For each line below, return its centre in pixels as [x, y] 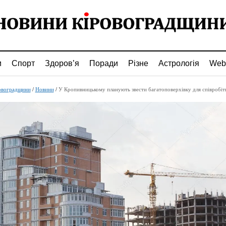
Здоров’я [62, 63]
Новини [44, 89]
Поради [103, 63]
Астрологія [179, 63]
